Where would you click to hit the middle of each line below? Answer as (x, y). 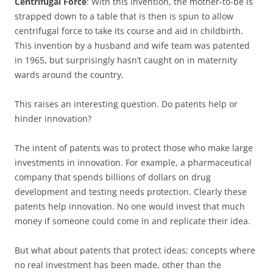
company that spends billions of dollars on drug (113, 177)
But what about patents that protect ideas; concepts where (135, 250)
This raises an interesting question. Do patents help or (126, 104)
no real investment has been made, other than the (118, 265)
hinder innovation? (53, 119)
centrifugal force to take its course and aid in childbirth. (129, 31)
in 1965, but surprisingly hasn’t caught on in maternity (126, 60)
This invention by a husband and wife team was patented (132, 45)
